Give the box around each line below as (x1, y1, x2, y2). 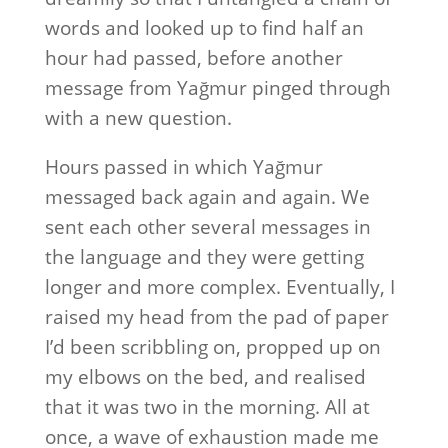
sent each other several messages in (44, 214, 371, 240)
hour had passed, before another (44, 45, 343, 71)
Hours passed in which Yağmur (44, 154, 323, 180)
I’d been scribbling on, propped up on (44, 334, 381, 360)
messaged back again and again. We (44, 184, 370, 210)
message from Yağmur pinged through (44, 75, 391, 101)
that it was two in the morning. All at (44, 394, 370, 420)
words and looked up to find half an (44, 15, 364, 41)
